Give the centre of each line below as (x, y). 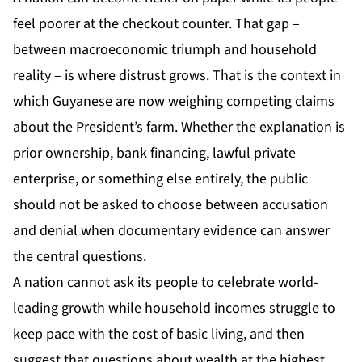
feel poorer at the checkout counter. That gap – (156, 24)
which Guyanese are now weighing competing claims (174, 102)
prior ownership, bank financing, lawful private (154, 154)
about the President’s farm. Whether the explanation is (179, 128)
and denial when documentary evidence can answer (171, 231)
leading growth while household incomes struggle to (174, 309)
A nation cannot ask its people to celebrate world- (166, 283)
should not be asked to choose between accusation (170, 205)
